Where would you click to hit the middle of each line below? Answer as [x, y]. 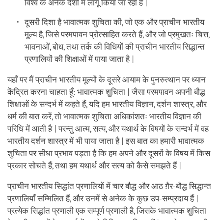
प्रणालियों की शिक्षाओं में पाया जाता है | [80, 59]
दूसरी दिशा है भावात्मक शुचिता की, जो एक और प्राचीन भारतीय [115, 22]
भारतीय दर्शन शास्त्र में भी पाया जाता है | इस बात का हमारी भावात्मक [106, 141]
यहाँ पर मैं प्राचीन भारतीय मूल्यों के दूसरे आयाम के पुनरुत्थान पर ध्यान [107, 80]
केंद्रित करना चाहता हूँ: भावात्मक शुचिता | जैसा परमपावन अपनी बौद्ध [106, 92]
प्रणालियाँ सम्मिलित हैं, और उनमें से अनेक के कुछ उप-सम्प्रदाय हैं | [103, 198]
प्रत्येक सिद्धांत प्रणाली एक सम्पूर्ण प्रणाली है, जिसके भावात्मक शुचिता [107, 211]
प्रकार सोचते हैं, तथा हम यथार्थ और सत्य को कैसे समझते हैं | [94, 165]
